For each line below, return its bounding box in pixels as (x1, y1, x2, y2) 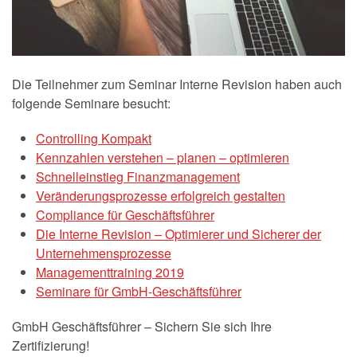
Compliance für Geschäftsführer (36, 205, 214, 224)
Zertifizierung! (12, 335, 89, 355)
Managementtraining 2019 (36, 262, 184, 281)
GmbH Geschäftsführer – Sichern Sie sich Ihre (12, 316, 272, 335)
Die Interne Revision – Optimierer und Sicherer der (36, 224, 321, 243)
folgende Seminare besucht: (12, 93, 171, 112)
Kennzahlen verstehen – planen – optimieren (36, 147, 289, 167)
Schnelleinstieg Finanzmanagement (36, 167, 240, 186)
